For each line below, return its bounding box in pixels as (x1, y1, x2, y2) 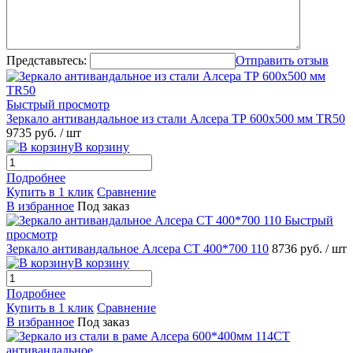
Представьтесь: (6, 53, 87, 67)
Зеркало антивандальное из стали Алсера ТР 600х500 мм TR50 (6, 111, 345, 125)
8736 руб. (272, 241, 325, 255)
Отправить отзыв (236, 53, 329, 67)
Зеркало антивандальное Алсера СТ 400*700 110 (6, 241, 269, 255)
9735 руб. (6, 125, 60, 139)
